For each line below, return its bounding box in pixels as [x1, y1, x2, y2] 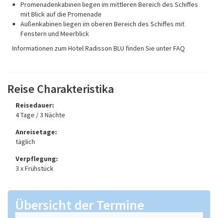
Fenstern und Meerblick [20, 29, 89, 38]
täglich [16, 137, 35, 146]
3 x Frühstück [16, 164, 54, 173]
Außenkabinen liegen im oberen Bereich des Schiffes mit [20, 19, 184, 29]
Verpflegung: [16, 154, 58, 163]
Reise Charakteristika [7, 81, 114, 97]
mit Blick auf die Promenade [20, 10, 102, 19]
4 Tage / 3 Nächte [16, 110, 65, 120]
